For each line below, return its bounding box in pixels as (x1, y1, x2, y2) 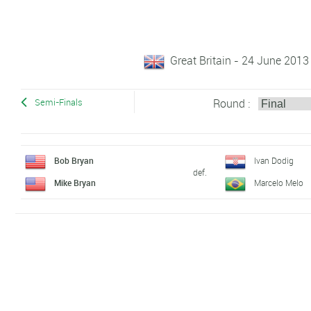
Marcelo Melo (254, 177, 304, 189)
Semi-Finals (34, 96, 83, 108)
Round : (212, 95, 253, 111)
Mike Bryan (54, 177, 96, 189)
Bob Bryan (54, 155, 94, 167)
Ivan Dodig (254, 155, 294, 167)
